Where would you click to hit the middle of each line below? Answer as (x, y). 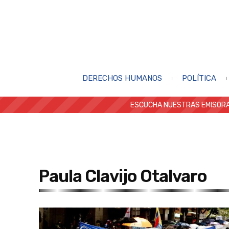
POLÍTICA (199, 78)
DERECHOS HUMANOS (122, 78)
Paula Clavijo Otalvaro (123, 176)
